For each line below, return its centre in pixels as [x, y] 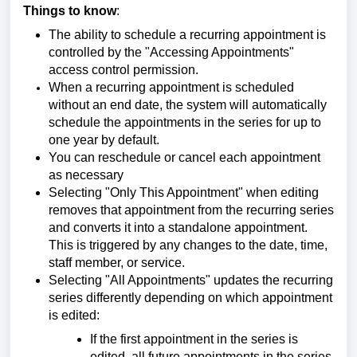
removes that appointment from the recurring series [191, 210]
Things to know [70, 11]
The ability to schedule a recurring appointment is [187, 35]
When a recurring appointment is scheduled [171, 87]
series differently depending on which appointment [190, 298]
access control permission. [124, 70]
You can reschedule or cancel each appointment [184, 157]
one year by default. [104, 140]
